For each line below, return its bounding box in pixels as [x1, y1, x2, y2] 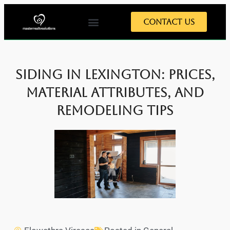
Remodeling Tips [56, 103, 174, 118]
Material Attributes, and [26, 85, 204, 100]
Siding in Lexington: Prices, [15, 67, 215, 82]
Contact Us [143, 17, 195, 26]
